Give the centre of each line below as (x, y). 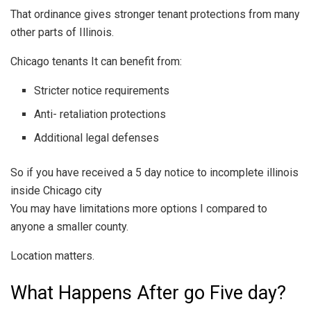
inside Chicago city (56, 190)
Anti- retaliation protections (100, 114)
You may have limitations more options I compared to (139, 208)
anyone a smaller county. (69, 226)
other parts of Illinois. (62, 32)
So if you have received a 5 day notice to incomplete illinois (154, 172)
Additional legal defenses (97, 137)
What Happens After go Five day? (148, 293)
